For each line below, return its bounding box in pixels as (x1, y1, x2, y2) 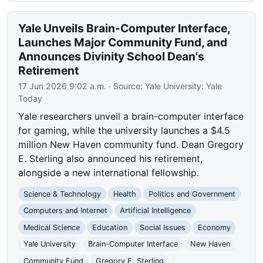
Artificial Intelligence (119, 206, 191, 215)
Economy (197, 222, 231, 232)
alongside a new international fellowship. (18, 166, 200, 178)
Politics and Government (148, 189, 235, 198)
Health (113, 189, 136, 198)
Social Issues (139, 222, 186, 232)
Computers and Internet (23, 206, 108, 215)
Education (92, 222, 127, 232)
